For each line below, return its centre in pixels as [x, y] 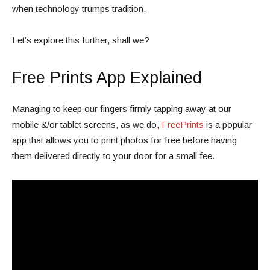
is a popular [228, 124]
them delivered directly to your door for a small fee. [113, 155]
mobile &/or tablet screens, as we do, [87, 124]
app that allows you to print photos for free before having [124, 140]
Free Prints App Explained [107, 77]
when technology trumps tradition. [80, 8]
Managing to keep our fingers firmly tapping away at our [122, 108]
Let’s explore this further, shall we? [81, 40]
